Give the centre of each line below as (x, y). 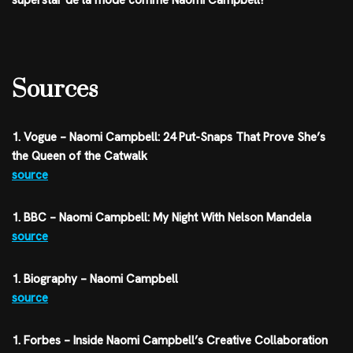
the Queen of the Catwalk (80, 156)
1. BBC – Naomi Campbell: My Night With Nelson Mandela (162, 218)
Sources (55, 90)
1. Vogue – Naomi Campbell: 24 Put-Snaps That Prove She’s (169, 137)
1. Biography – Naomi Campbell (95, 279)
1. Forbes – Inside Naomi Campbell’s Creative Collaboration (170, 341)
